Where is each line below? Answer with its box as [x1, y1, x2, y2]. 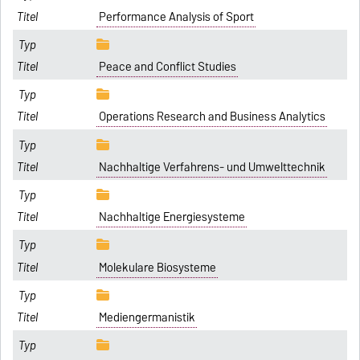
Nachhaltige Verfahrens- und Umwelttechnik [98, 157, 325, 177]
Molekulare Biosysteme [98, 257, 216, 277]
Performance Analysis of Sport [98, 6, 254, 27]
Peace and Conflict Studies [98, 57, 236, 77]
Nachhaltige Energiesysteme [98, 207, 245, 227]
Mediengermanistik [98, 307, 195, 327]
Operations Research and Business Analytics [98, 107, 325, 127]
